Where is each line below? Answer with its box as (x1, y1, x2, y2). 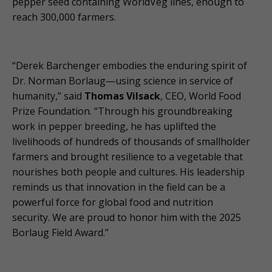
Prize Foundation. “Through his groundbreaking (12, 104, 233, 118)
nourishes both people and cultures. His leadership (12, 165, 245, 179)
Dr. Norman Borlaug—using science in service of (12, 74, 233, 88)
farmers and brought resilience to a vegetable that (12, 150, 243, 164)
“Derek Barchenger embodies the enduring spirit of (12, 59, 247, 73)
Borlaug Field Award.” (12, 226, 109, 240)
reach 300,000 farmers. (12, 10, 116, 24)
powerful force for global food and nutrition (12, 195, 213, 209)
